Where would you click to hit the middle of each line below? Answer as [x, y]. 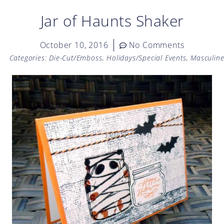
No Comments [156, 45]
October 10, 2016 [74, 45]
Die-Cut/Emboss [76, 58]
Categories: [28, 58]
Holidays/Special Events [146, 58]
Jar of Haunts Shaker [112, 21]
